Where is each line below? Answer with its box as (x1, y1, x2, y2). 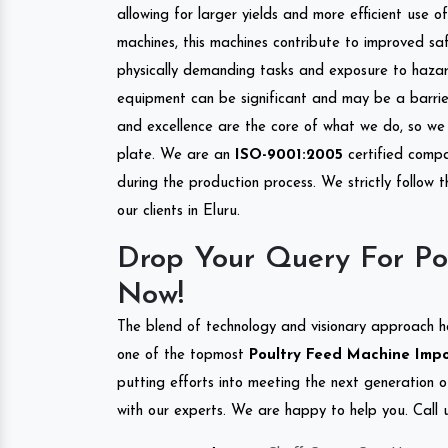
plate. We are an (117, 147, 235, 163)
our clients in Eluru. (117, 203, 240, 219)
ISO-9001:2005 (235, 147, 343, 163)
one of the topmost (117, 347, 244, 363)
